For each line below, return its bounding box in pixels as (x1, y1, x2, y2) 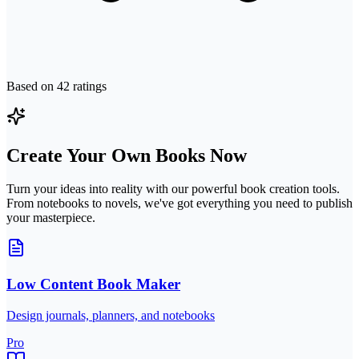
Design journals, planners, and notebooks (6, 308, 215, 322)
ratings (70, 79, 107, 93)
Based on (6, 79, 57, 93)
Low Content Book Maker (6, 276, 180, 293)
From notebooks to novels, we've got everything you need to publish (6, 196, 353, 211)
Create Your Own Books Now (6, 144, 247, 166)
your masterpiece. (6, 211, 95, 225)
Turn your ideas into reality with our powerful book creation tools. (6, 182, 340, 196)
